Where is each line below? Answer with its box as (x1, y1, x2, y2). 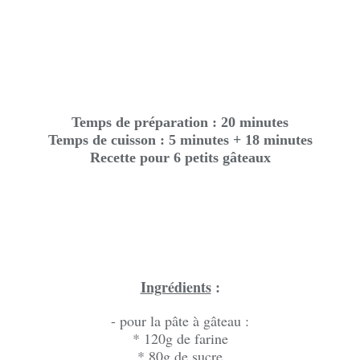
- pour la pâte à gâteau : (111, 311, 249, 330)
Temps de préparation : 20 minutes (72, 114, 288, 130)
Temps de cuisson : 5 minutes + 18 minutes (47, 132, 313, 148)
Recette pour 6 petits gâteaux (89, 149, 271, 166)
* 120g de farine (132, 329, 228, 348)
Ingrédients (140, 276, 211, 297)
